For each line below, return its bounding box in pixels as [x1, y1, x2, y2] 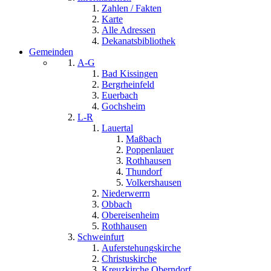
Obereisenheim [102, 210, 159, 221]
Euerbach [102, 90, 138, 101]
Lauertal [102, 123, 133, 134]
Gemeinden [29, 47, 73, 57]
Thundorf [126, 166, 162, 177]
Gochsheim [102, 101, 145, 112]
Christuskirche [102, 253, 157, 264]
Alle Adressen [102, 25, 155, 36]
